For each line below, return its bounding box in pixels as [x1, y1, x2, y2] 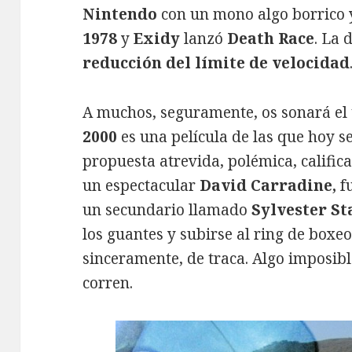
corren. [82, 273, 134, 294]
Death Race [223, 28, 315, 49]
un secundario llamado [82, 200, 252, 221]
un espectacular [82, 175, 200, 196]
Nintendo [82, 4, 162, 25]
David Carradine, [200, 175, 341, 196]
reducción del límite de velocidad [82, 53, 350, 74]
